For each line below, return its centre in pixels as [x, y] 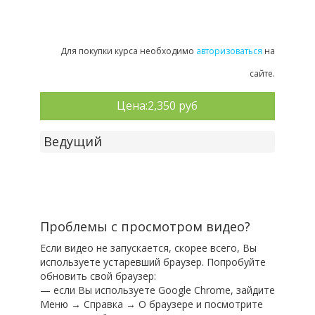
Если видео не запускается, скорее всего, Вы [148, 247]
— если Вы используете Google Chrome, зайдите [157, 290]
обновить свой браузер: [98, 276]
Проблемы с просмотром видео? [145, 226]
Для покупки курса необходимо [129, 51]
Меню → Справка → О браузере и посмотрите [151, 304]
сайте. [263, 73]
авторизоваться [230, 51]
